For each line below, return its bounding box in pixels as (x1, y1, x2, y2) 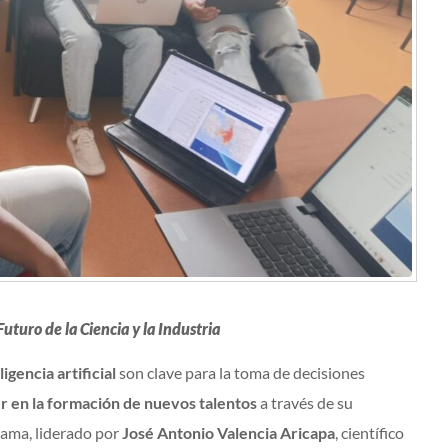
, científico (335, 423, 404, 443)
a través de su (257, 393, 353, 413)
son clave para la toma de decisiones (116, 363, 365, 383)
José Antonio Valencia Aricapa (122, 423, 335, 443)
